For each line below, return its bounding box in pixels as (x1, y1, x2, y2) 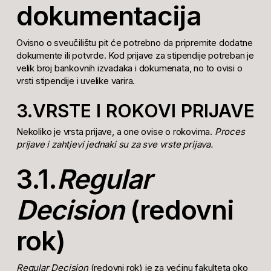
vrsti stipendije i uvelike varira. (16, 75, 135, 87)
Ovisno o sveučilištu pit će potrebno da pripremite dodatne (16, 37, 253, 49)
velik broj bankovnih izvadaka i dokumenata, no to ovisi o (16, 62, 243, 74)
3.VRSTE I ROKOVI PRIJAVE (16, 99, 255, 122)
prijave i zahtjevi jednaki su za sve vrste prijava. (16, 138, 213, 150)
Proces (214, 125, 245, 137)
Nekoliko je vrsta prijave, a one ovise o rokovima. (16, 125, 215, 137)
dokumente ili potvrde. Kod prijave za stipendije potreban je (16, 50, 254, 62)
